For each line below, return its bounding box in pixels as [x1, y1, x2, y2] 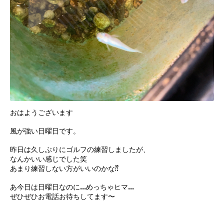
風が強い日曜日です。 [10, 126, 80, 135]
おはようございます [10, 108, 73, 117]
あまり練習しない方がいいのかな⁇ [10, 164, 118, 173]
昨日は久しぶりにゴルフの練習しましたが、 [10, 145, 150, 154]
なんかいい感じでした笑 [10, 154, 87, 163]
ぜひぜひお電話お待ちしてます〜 [10, 192, 115, 201]
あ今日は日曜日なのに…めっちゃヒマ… [10, 182, 134, 191]
